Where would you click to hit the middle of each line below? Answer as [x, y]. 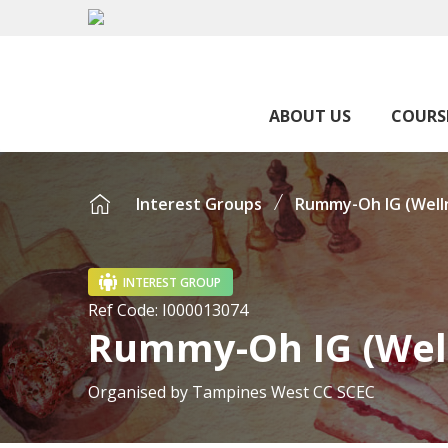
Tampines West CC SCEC [283, 392]
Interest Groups [199, 204]
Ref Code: [125, 310]
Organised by [138, 392]
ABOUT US [310, 116]
